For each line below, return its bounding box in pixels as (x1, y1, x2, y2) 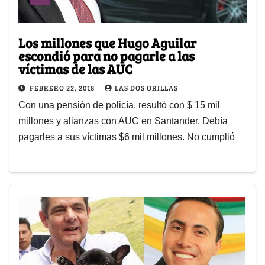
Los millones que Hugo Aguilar (18, 34, 196, 52)
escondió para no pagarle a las (18, 47, 195, 65)
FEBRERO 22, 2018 (30, 83, 96, 93)
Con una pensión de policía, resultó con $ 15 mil (18, 100, 220, 111)
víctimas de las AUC (18, 60, 132, 78)
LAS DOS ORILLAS (115, 83, 178, 93)
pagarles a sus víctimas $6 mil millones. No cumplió (18, 132, 235, 143)
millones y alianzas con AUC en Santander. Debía (18, 116, 228, 127)
